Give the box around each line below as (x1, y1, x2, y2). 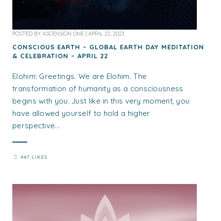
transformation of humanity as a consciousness (12, 83, 184, 93)
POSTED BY (12, 30, 42, 37)
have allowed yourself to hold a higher (12, 108, 150, 118)
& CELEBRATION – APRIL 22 (12, 51, 108, 60)
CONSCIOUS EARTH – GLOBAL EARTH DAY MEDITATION (12, 42, 204, 51)
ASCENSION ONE (42, 30, 84, 37)
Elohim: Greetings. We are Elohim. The (12, 71, 147, 81)
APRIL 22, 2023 (88, 30, 124, 37)
